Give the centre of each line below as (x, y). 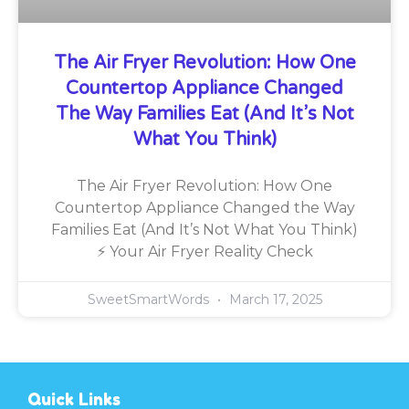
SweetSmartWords (150, 300)
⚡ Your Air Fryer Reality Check (204, 252)
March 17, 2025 (273, 300)
